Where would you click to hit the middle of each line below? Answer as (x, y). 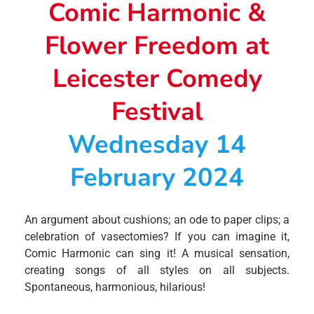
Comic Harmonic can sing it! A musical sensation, (157, 253)
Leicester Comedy (157, 78)
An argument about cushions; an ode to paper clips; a (157, 219)
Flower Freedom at (157, 46)
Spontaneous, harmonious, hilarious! (115, 287)
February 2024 (157, 177)
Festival (157, 111)
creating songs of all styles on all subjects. (157, 270)
